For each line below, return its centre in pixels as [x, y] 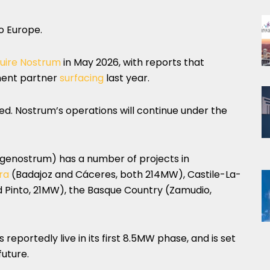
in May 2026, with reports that [133, 62]
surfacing [82, 78]
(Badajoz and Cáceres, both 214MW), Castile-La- [125, 174]
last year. [127, 78]
